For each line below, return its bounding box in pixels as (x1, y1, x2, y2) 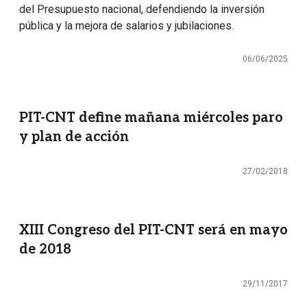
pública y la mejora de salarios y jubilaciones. (19, 19, 234, 32)
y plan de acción (19, 128, 129, 145)
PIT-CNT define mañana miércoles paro (19, 109, 283, 126)
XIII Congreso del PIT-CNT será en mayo (19, 221, 288, 238)
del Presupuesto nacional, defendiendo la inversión (19, 2, 265, 16)
